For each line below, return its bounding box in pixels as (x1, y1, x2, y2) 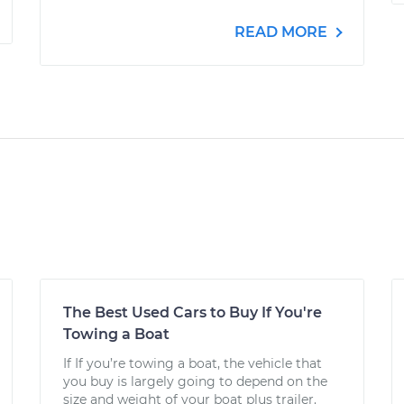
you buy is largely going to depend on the (63, 373, 327, 390)
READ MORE (234, 23, 331, 41)
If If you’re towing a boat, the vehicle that (63, 355, 322, 372)
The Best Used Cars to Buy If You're (63, 304, 322, 321)
